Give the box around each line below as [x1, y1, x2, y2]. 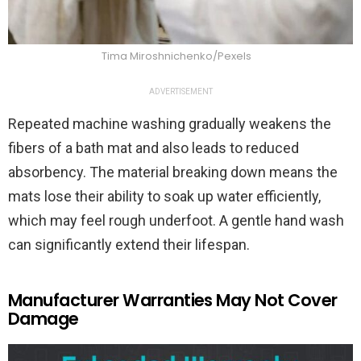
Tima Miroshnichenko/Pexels [102, 48, 251, 64]
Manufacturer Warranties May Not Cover [8, 288, 338, 312]
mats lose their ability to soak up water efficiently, [8, 187, 321, 205]
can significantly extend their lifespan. [8, 235, 250, 253]
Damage [8, 306, 79, 330]
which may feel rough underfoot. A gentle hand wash [8, 211, 344, 229]
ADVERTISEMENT [148, 86, 213, 96]
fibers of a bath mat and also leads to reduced [8, 139, 299, 156]
